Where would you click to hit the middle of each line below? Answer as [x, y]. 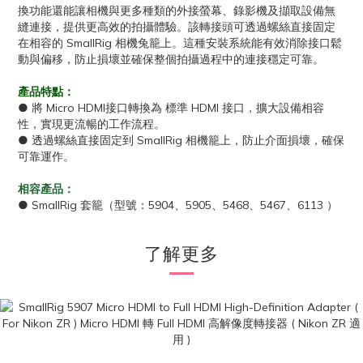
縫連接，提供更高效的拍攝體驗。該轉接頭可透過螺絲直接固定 [177, 27]
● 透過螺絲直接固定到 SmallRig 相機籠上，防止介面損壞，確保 [181, 140]
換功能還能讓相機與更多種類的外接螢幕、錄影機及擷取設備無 [177, 11]
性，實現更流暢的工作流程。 [92, 124]
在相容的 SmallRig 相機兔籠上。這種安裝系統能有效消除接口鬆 [180, 43]
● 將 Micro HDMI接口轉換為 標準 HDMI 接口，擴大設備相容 [171, 108]
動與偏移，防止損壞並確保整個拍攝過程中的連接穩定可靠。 [171, 59]
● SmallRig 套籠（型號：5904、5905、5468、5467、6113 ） [178, 205]
